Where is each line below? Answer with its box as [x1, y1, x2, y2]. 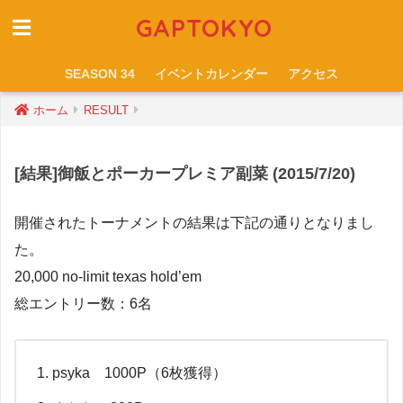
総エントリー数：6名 [14, 295, 152, 311]
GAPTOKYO [135, 13, 273, 43]
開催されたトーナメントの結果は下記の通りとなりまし [14, 214, 374, 230]
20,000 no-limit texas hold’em [14, 268, 201, 284]
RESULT [84, 103, 129, 117]
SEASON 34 [65, 67, 135, 81]
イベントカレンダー [155, 67, 268, 81]
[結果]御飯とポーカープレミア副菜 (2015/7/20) [14, 165, 355, 183]
